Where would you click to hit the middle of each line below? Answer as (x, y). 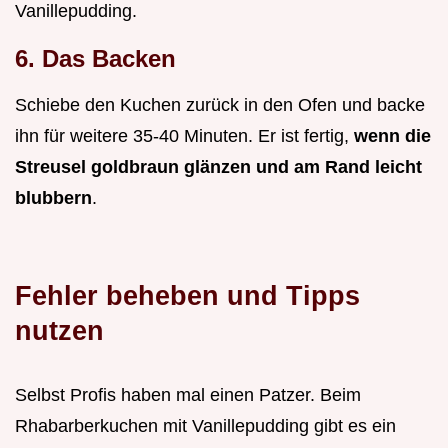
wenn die (392, 136)
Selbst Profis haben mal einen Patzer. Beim (188, 395)
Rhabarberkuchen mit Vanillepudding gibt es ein (205, 426)
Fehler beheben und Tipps (187, 296)
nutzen (59, 331)
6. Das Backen (95, 59)
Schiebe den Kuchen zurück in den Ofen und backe (220, 105)
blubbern (53, 198)
